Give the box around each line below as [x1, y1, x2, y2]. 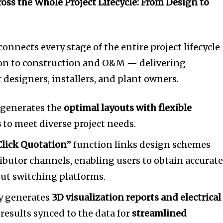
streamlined [132, 208, 187, 220]
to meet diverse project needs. [1, 118, 136, 130]
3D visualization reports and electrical [52, 192, 222, 204]
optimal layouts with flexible [64, 102, 192, 114]
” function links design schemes [67, 139, 211, 151]
